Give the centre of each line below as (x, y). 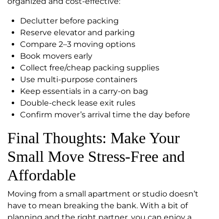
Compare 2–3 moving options (78, 44)
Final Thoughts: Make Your (94, 138)
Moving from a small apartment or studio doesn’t (103, 194)
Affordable (42, 175)
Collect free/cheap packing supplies (90, 68)
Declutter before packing (69, 21)
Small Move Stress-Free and (96, 157)
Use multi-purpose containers (79, 80)
